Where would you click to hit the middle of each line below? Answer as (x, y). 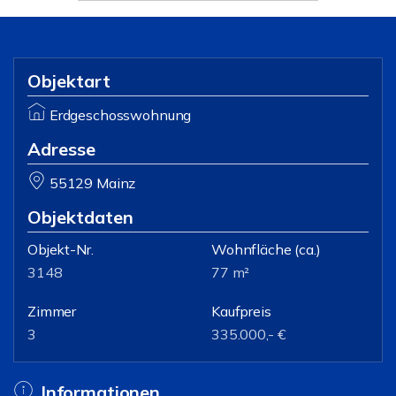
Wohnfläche (251, 249)
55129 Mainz (92, 183)
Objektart (69, 81)
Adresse (61, 149)
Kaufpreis (241, 311)
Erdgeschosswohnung (120, 115)
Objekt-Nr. (61, 249)
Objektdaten (80, 217)
